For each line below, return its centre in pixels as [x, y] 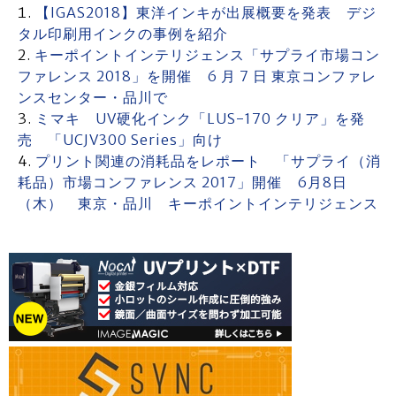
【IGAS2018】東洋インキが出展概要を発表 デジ [206, 12]
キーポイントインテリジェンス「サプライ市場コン [207, 55]
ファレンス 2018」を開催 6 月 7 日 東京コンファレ [197, 76]
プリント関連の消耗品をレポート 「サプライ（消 [208, 161]
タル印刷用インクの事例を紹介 [123, 34]
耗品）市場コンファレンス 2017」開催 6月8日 [183, 182]
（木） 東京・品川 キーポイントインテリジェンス [198, 203]
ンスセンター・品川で [93, 97]
